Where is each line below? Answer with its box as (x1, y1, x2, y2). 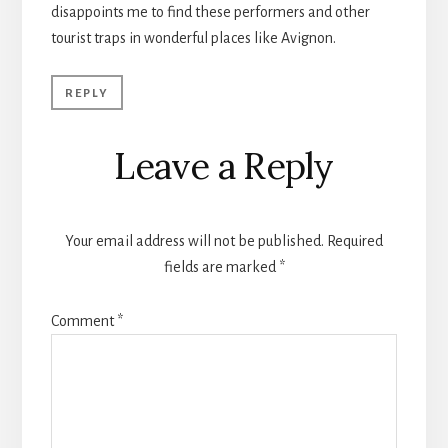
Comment (50, 312, 117, 329)
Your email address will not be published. (65, 232, 324, 249)
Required (327, 232, 383, 249)
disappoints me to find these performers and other (50, 3, 370, 20)
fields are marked (163, 258, 279, 275)
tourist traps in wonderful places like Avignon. (50, 29, 336, 46)
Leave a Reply (114, 142, 334, 189)
